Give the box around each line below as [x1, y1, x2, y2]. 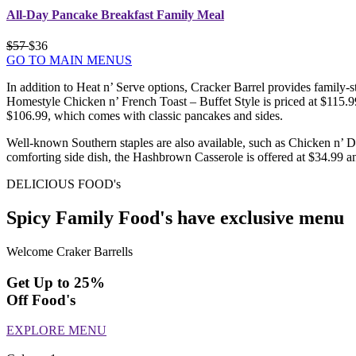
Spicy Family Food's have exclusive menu [6, 207, 344, 229]
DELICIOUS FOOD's [6, 177, 121, 192]
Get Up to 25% [6, 273, 105, 291]
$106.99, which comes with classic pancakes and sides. [6, 109, 283, 123]
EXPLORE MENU [6, 323, 106, 338]
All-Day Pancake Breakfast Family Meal [6, 7, 224, 21]
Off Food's [6, 291, 75, 308]
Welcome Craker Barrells [6, 245, 133, 258]
